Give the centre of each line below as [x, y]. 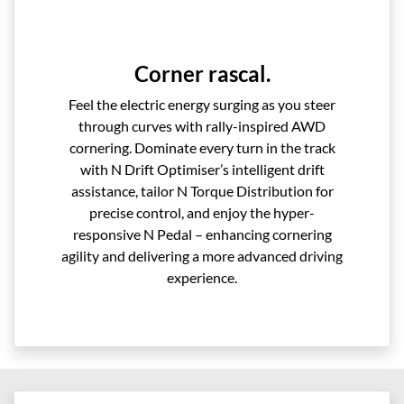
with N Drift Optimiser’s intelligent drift [202, 169]
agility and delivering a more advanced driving [202, 255]
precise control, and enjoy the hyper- [202, 212]
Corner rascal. [202, 73]
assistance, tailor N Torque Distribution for [202, 190]
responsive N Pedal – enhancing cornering [202, 234]
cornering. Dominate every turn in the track [202, 147]
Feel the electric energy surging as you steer [202, 104]
